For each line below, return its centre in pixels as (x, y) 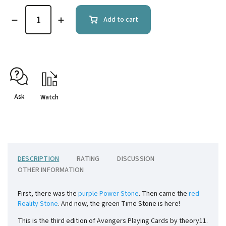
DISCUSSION (136, 159)
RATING (88, 159)
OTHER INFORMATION (51, 170)
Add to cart (121, 20)
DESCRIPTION (39, 159)
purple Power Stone (108, 194)
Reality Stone (38, 204)
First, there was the (48, 194)
